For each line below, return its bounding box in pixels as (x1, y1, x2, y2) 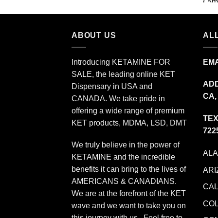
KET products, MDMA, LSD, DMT (72, 118, 187, 127)
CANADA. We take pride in (72, 94, 165, 103)
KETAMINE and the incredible (72, 153, 175, 162)
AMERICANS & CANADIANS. (72, 177, 177, 186)
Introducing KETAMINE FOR (72, 57, 170, 66)
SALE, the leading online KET (72, 70, 175, 78)
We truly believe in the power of (72, 141, 180, 149)
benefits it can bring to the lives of (72, 165, 186, 174)
